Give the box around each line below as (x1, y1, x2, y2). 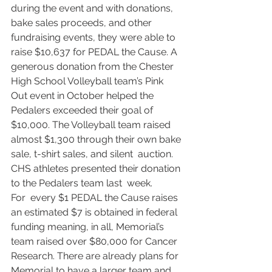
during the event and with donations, (11, 2, 178, 14)
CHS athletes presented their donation (11, 162, 183, 174)
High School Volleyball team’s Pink (11, 75, 166, 87)
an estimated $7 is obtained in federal (11, 206, 182, 218)
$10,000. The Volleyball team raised (11, 118, 175, 131)
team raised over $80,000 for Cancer (11, 235, 182, 247)
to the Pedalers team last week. (11, 177, 152, 189)
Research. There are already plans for (11, 250, 181, 262)
